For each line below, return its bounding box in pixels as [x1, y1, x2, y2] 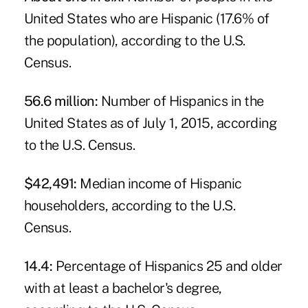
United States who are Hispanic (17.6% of [23, 10, 269, 27]
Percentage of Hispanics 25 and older [52, 257, 283, 274]
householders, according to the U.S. [23, 197, 236, 214]
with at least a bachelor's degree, [23, 279, 222, 296]
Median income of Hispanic [76, 175, 242, 192]
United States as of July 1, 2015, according [23, 114, 277, 131]
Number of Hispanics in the [98, 92, 264, 109]
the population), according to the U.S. [23, 32, 245, 49]
